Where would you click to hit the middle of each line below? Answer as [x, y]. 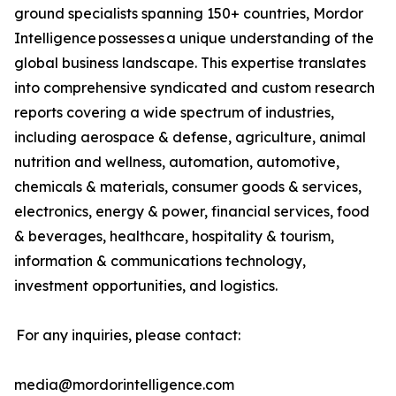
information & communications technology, [160, 261]
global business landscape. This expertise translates [190, 63]
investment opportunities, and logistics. [148, 286]
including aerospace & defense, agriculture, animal [190, 137]
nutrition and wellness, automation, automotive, [177, 162]
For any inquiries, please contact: [128, 335]
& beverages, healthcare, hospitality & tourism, [174, 236]
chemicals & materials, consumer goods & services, [188, 187]
